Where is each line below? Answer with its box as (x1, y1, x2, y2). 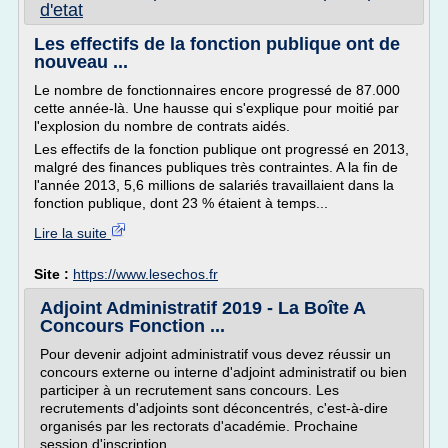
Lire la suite (34, 225, 111, 241)
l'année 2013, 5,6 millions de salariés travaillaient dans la (34, 177, 394, 193)
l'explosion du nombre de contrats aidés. (34, 118, 290, 134)
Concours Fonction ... (40, 316, 225, 336)
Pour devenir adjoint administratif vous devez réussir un (40, 346, 391, 362)
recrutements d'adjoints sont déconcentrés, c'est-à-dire (40, 400, 388, 416)
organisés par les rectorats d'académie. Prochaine (40, 418, 358, 434)
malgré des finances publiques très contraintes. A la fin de (34, 159, 398, 175)
